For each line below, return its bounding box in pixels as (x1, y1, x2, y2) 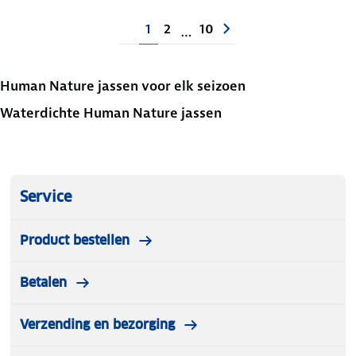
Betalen (20, 274, 67, 292)
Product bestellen (20, 232, 130, 250)
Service (20, 188, 72, 207)
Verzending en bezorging (20, 316, 175, 334)
